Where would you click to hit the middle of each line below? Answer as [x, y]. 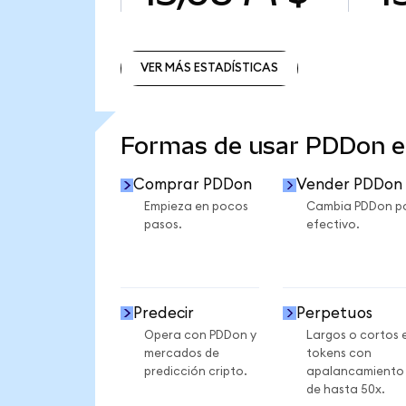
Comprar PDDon [193, 185]
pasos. [163, 225]
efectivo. [333, 225]
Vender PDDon [349, 185]
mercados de [181, 353]
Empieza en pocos [196, 207]
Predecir [164, 313]
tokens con [338, 353]
